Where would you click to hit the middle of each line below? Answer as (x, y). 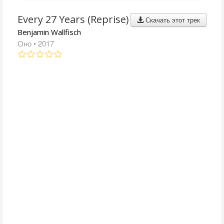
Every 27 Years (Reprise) (73, 19)
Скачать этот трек (172, 20)
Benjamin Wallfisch (49, 32)
